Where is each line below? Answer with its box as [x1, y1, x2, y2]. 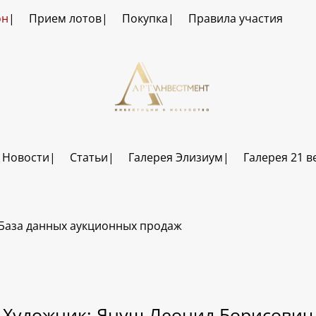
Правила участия [188, 11, 283, 26]
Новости [1, 150, 49, 166]
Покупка [121, 11, 168, 26]
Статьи [69, 150, 108, 166]
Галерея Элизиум [128, 150, 223, 166]
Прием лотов [28, 11, 102, 26]
